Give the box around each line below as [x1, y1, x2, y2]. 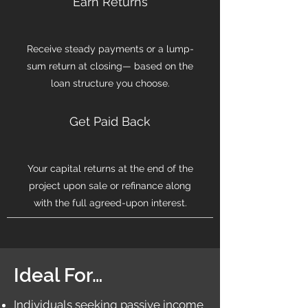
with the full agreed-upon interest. [33, 197, 187, 208]
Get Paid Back [69, 114, 151, 129]
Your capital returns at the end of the [27, 163, 193, 174]
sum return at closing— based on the [27, 60, 193, 71]
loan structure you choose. [50, 78, 170, 89]
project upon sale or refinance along [29, 180, 191, 191]
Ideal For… [14, 264, 102, 287]
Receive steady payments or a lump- [26, 43, 194, 54]
